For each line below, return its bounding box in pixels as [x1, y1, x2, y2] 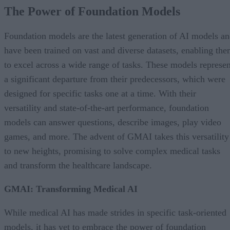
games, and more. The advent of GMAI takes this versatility [4, 131, 229, 142]
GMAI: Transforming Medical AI [4, 183, 138, 194]
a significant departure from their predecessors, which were [4, 73, 225, 84]
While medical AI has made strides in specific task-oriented [4, 207, 226, 218]
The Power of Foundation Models [4, 4, 180, 18]
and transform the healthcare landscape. [4, 160, 152, 170]
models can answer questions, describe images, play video [4, 117, 221, 127]
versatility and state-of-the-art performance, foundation [4, 102, 209, 113]
